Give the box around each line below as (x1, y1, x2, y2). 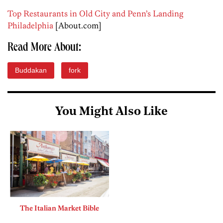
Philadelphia (7, 20, 53, 31)
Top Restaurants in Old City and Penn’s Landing (7, 8, 184, 19)
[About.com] (53, 20, 102, 31)
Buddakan (15, 66, 47, 75)
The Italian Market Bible (20, 203, 99, 213)
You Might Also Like (55, 106, 168, 118)
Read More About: (7, 42, 81, 55)
